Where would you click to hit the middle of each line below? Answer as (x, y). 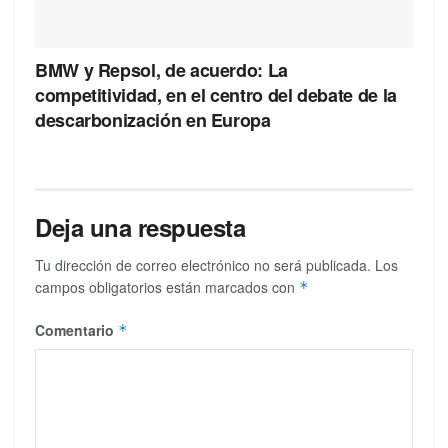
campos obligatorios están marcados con (167, 286)
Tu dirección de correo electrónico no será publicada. (203, 264)
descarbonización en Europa (153, 119)
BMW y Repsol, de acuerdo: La (161, 69)
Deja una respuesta (140, 226)
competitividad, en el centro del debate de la (216, 94)
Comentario (76, 329)
